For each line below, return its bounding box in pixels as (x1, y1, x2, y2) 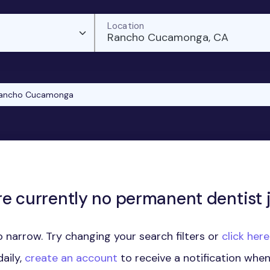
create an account (25, 251, 118, 265)
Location (107, 19, 145, 32)
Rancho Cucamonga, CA (107, 30, 228, 45)
